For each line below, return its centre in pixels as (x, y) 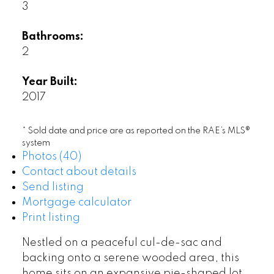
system (36, 143)
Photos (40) (51, 156)
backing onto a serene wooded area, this (130, 258)
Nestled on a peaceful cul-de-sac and (122, 243)
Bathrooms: (53, 36)
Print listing (51, 217)
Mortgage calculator (76, 202)
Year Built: (50, 82)
